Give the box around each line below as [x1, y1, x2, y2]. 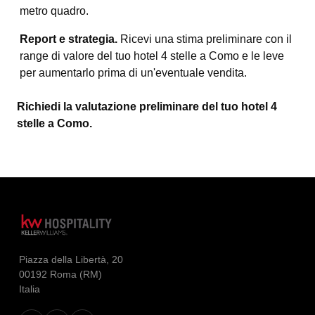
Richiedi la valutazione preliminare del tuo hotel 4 [17, 101, 277, 112]
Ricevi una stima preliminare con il [117, 33, 292, 45]
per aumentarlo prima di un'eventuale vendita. [20, 67, 247, 79]
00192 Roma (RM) [18, 269, 102, 280]
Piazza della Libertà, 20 [18, 255, 123, 265]
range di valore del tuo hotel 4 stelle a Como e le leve [20, 50, 284, 62]
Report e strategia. [20, 33, 117, 45]
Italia [18, 284, 40, 295]
